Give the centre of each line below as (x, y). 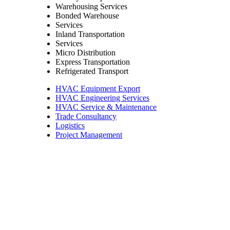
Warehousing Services (91, 6)
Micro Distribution (85, 52)
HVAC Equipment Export (98, 88)
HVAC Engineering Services (102, 98)
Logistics (70, 125)
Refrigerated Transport (92, 71)
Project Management (89, 135)
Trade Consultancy (86, 116)
